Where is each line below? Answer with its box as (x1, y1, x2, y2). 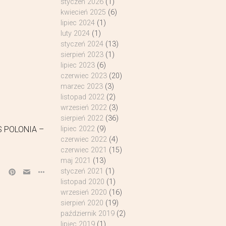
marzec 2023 (60, 82, 103, 91)
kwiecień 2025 (60, 8, 106, 17)
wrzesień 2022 (60, 103, 107, 112)
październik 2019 (60, 209, 115, 218)
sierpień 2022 (60, 114, 103, 123)
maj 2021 (60, 156, 91, 165)
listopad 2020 (60, 178, 104, 186)
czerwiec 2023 (60, 72, 107, 80)
